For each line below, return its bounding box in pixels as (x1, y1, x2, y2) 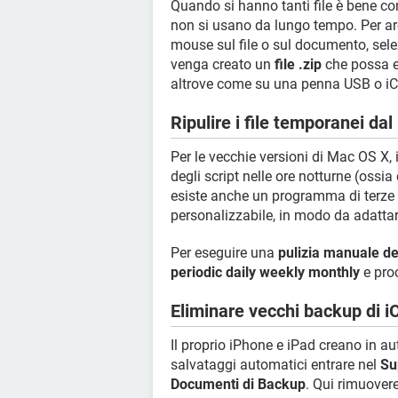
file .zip (275, 56, 322, 73)
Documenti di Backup (171, 376, 306, 393)
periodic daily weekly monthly (171, 264, 360, 281)
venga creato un (171, 56, 275, 73)
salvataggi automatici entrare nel (171, 356, 380, 373)
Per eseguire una (171, 244, 278, 261)
